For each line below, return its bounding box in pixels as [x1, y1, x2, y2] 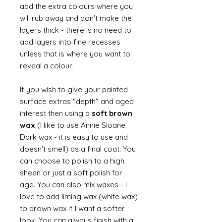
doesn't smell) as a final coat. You [20, 144, 136, 154]
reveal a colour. [20, 61, 75, 70]
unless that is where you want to [20, 49, 130, 58]
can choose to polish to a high [20, 156, 124, 166]
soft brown [92, 109, 132, 118]
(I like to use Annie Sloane [37, 120, 125, 130]
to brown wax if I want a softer [20, 204, 125, 213]
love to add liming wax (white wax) [20, 192, 138, 201]
